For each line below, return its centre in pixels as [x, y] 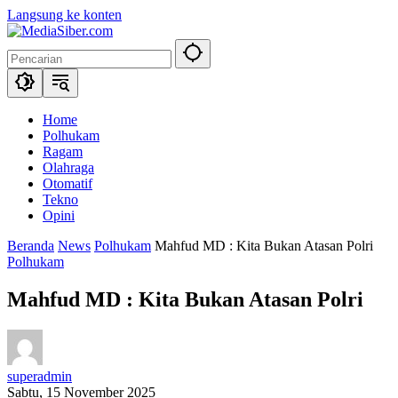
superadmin [40, 376]
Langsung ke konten [64, 15]
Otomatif [68, 183]
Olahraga [68, 167]
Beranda [31, 246]
